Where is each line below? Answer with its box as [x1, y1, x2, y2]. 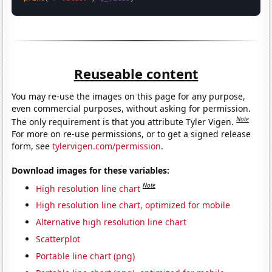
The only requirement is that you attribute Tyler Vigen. [12, 115, 237, 127]
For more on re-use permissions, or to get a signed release [12, 127, 251, 140]
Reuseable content [73, 64, 199, 83]
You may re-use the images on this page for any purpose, [12, 90, 246, 103]
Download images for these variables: [12, 164, 170, 176]
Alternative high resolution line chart [36, 216, 187, 228]
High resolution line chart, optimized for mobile [36, 199, 231, 211]
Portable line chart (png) [36, 250, 135, 262]
